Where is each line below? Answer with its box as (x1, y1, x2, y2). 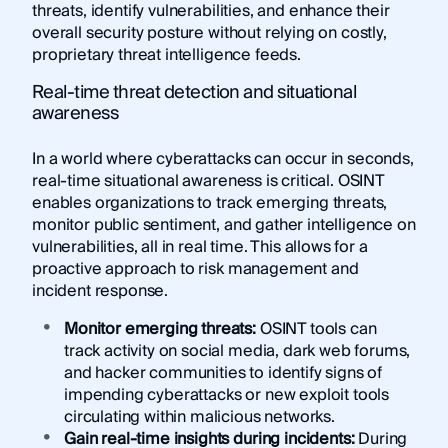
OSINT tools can (259, 315, 377, 344)
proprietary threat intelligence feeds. (31, 41, 301, 70)
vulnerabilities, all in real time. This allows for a (31, 233, 368, 262)
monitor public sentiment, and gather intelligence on (31, 211, 416, 240)
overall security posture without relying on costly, (31, 19, 387, 48)
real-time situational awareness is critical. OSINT (31, 167, 384, 196)
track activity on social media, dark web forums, (63, 337, 411, 366)
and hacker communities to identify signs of (63, 359, 383, 388)
